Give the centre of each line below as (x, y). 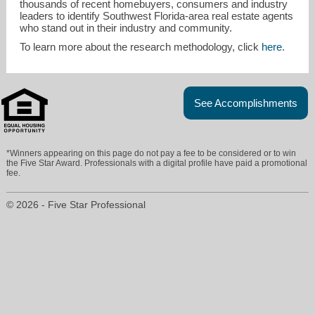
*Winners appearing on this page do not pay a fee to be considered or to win (152, 153)
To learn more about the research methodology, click (141, 47)
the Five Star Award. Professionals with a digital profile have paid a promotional (157, 163)
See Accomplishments (246, 103)
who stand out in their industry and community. (126, 28)
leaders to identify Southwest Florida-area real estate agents (157, 16)
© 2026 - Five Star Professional (76, 205)
